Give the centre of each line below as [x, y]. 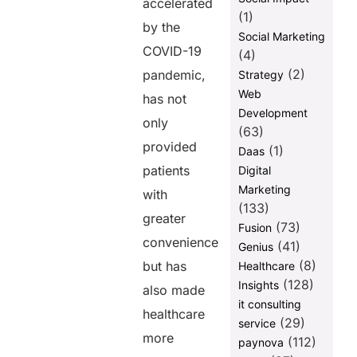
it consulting [269, 304]
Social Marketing [281, 37]
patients [167, 171]
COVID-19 [173, 51]
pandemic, [175, 75]
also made [174, 290]
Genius [255, 247]
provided [170, 147]
